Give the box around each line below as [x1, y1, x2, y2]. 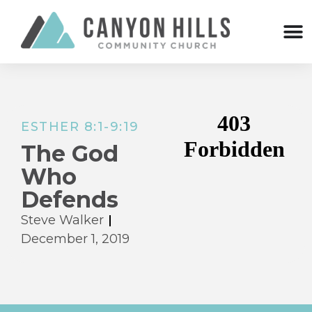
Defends [21, 186, 118, 214]
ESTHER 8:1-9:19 [21, 119, 139, 135]
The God [21, 140, 118, 168]
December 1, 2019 [21, 231, 130, 247]
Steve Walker [21, 212, 104, 228]
